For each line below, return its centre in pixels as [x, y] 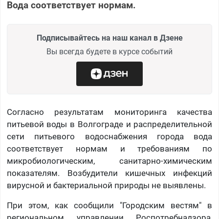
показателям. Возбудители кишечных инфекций [109, 173]
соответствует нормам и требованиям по [109, 149]
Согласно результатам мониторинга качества [109, 112]
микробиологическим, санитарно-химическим [109, 161]
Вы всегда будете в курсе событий [109, 52]
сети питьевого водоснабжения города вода [109, 137]
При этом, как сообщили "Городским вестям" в [109, 206]
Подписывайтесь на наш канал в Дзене [109, 38]
